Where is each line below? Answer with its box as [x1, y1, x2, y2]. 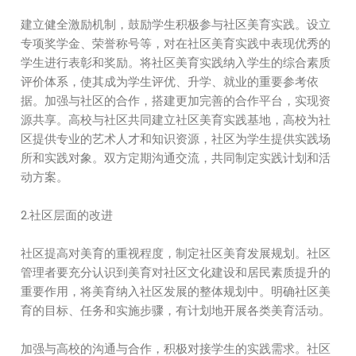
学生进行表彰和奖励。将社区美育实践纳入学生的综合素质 [21, 54, 331, 71]
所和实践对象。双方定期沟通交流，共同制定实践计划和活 [21, 149, 331, 166]
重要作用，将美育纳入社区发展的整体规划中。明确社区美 [21, 283, 331, 300]
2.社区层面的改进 [21, 207, 114, 223]
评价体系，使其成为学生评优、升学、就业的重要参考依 [21, 73, 319, 90]
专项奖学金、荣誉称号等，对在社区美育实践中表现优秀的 [21, 35, 331, 52]
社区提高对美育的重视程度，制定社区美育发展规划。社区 [21, 245, 331, 261]
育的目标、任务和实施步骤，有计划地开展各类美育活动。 [21, 302, 331, 319]
